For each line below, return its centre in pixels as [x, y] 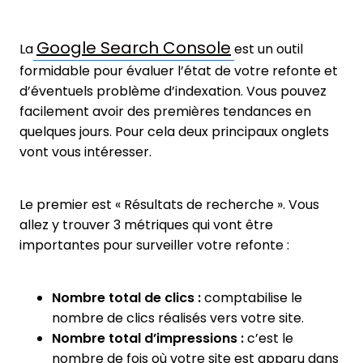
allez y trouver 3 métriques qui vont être [146, 224]
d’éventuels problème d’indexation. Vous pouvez [173, 91]
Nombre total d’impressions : [148, 338]
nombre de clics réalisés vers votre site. [178, 318]
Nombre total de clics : [126, 297]
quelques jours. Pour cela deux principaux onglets [174, 131]
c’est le [269, 338]
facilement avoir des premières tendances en [165, 111]
